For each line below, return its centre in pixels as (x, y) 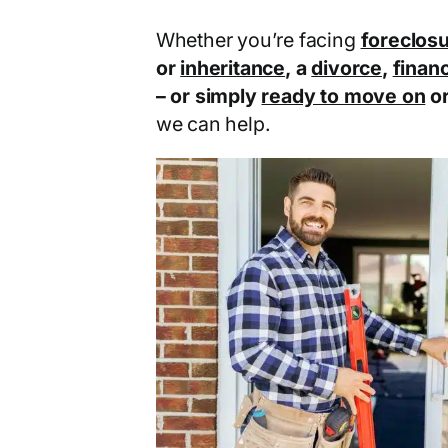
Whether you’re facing (258, 40)
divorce (346, 68)
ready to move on (343, 96)
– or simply (208, 96)
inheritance (233, 68)
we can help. (213, 124)
